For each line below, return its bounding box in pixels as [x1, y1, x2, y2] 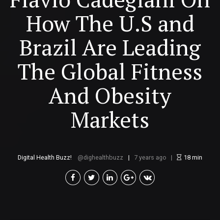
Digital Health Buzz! [17, 154, 72, 162]
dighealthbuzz [83, 154, 124, 162]
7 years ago [134, 154, 166, 162]
